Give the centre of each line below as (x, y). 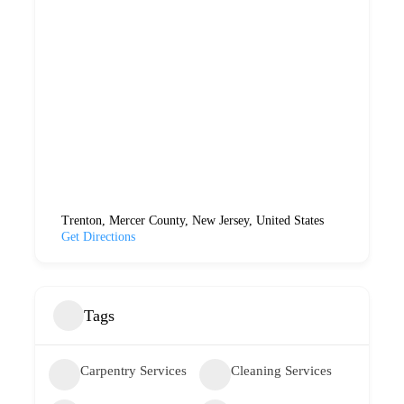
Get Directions (98, 237)
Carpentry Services (133, 371)
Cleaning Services (281, 371)
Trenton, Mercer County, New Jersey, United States (193, 220)
